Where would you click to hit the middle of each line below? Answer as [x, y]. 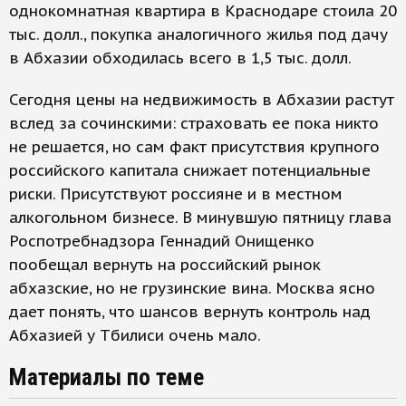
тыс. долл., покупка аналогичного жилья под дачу [198, 34]
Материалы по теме [106, 377]
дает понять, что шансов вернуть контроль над [190, 312]
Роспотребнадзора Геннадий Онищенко [162, 241]
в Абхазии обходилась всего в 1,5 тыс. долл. [180, 58]
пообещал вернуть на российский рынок [165, 265]
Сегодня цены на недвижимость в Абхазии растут [202, 100]
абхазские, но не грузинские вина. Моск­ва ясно [192, 288]
